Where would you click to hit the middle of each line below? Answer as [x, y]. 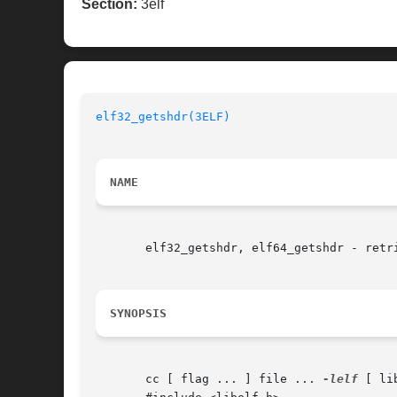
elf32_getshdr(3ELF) [163, 117]
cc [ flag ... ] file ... [209, 379]
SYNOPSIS [138, 314]
